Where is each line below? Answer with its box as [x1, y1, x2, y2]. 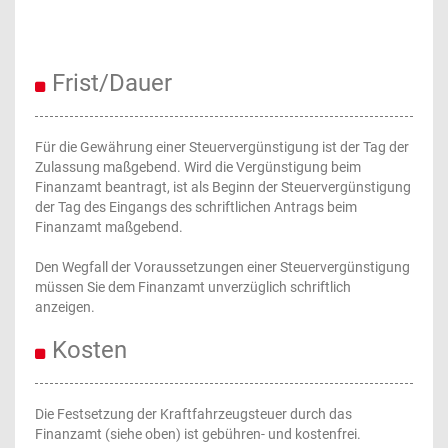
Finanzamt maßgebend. [35, 219, 183, 235]
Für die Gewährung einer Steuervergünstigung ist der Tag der [35, 139, 409, 155]
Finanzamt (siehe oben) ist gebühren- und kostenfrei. [35, 426, 361, 442]
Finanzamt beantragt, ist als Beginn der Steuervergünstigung [35, 179, 411, 195]
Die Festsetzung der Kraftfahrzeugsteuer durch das [35, 406, 352, 422]
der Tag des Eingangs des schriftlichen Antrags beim [35, 199, 357, 215]
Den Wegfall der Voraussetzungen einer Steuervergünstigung [35, 259, 410, 275]
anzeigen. [35, 299, 95, 315]
